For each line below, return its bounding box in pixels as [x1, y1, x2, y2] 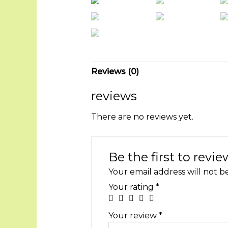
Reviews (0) [91, 66, 139, 76]
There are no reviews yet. [91, 111, 193, 122]
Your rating [108, 182, 156, 192]
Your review [108, 211, 159, 221]
